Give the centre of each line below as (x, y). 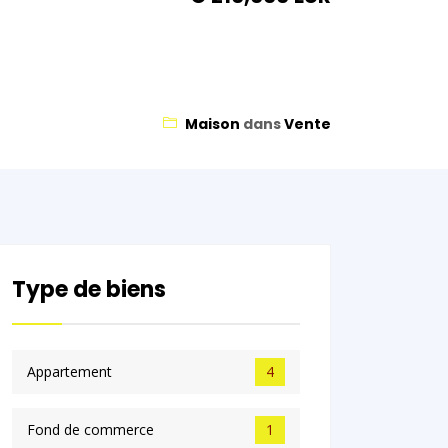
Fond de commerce (91, 430)
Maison (212, 124)
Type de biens (89, 290)
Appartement (70, 372)
